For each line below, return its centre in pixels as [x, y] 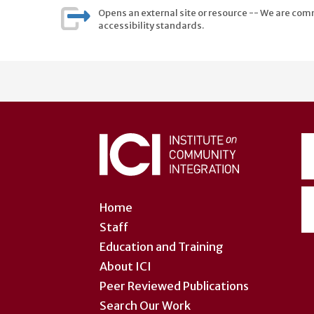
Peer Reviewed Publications [174, 286]
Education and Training [162, 246]
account [97, 98]
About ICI [125, 266]
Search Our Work [145, 305]
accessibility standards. [151, 25]
